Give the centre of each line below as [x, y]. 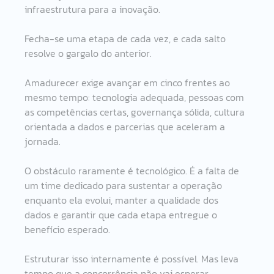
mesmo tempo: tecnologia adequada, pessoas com [136, 97]
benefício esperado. [68, 229]
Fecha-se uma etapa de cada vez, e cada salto [127, 38]
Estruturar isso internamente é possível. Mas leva [133, 258]
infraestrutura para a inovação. [93, 9]
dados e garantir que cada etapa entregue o [122, 214]
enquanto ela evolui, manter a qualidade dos [123, 200]
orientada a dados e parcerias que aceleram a [126, 126]
